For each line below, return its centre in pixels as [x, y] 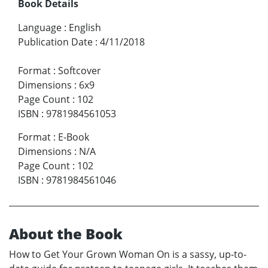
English [85, 27]
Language [40, 27]
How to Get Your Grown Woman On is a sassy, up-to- [128, 254]
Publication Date [55, 42]
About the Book [66, 233]
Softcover [80, 70]
